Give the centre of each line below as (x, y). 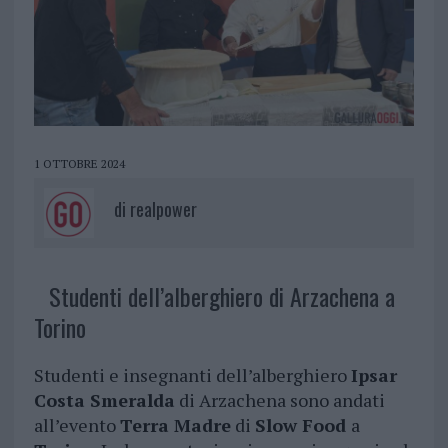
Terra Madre (175, 425)
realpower (163, 209)
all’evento (76, 425)
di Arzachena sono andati (279, 400)
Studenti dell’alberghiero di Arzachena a (221, 296)
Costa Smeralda (104, 400)
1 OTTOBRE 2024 (79, 164)
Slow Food (302, 425)
